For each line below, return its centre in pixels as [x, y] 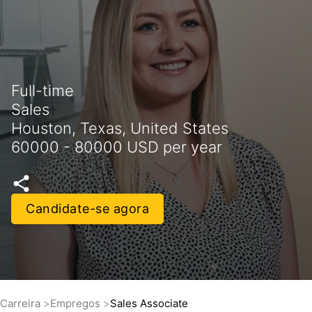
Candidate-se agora [87, 209]
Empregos [77, 303]
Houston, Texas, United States [120, 128]
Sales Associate [149, 303]
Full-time [42, 91]
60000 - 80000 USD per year [117, 147]
